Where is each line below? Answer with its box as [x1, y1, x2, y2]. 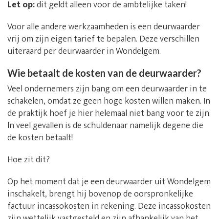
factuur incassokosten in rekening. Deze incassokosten [7, 198, 211, 214]
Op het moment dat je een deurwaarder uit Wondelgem [7, 174, 211, 189]
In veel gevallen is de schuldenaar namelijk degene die [7, 118, 203, 133]
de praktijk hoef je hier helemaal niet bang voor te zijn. [7, 106, 211, 121]
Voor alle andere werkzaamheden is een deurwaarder [7, 19, 200, 34]
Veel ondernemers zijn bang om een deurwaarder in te [7, 81, 207, 96]
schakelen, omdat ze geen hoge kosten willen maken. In [7, 93, 210, 109]
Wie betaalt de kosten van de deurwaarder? [7, 66, 201, 79]
